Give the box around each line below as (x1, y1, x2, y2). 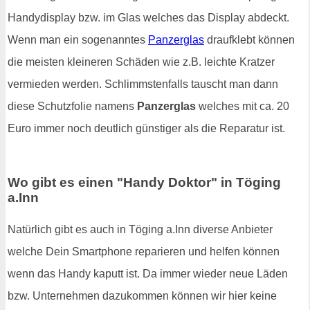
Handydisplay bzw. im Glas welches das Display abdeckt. (8, 12, 289, 24)
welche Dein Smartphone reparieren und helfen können (8, 245, 280, 257)
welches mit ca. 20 (196, 100, 289, 113)
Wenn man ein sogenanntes (8, 34, 148, 46)
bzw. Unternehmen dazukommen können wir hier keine (8, 289, 277, 302)
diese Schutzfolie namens (8, 100, 137, 113)
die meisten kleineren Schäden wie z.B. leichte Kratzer (8, 56, 275, 69)
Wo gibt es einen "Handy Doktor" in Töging (8, 174, 281, 190)
